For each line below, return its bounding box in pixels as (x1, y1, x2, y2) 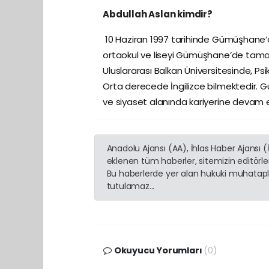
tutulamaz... (106, 180, 155, 193)
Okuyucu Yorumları (112, 244, 204, 257)
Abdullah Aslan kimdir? (103, 8, 213, 21)
